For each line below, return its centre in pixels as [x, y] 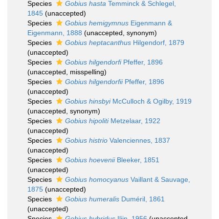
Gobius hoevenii [90, 160]
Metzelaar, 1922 [134, 121]
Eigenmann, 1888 [55, 33]
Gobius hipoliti [87, 121]
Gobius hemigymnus [97, 23]
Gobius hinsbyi [88, 101]
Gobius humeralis [92, 199]
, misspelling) [86, 72]
